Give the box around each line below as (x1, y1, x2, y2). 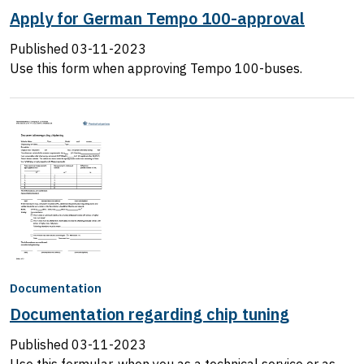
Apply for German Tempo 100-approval (10, 6, 305, 29)
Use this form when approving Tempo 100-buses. (10, 59, 302, 76)
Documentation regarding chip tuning (10, 302, 289, 325)
